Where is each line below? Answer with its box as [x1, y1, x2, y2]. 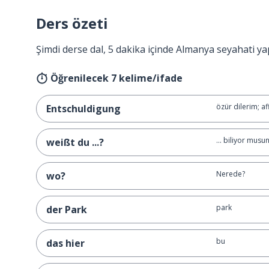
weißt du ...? [46, 136, 104, 149]
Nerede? [216, 169, 245, 179]
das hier [46, 237, 85, 250]
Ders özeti [36, 13, 108, 33]
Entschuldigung [46, 102, 121, 115]
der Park [46, 203, 87, 216]
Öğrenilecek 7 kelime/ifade [50, 71, 183, 85]
